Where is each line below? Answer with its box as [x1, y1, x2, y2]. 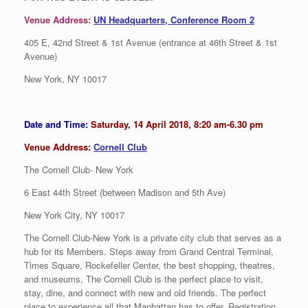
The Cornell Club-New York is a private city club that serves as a [24, 231, 281, 245]
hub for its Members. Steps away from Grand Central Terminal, [24, 245, 274, 258]
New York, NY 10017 [24, 72, 107, 86]
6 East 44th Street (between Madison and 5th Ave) [24, 186, 225, 199]
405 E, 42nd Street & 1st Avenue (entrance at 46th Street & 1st [24, 36, 277, 49]
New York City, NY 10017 [24, 208, 124, 222]
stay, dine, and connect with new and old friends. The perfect [24, 286, 266, 300]
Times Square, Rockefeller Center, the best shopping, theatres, [24, 258, 275, 272]
